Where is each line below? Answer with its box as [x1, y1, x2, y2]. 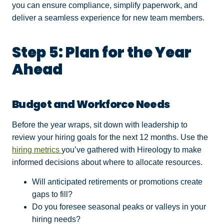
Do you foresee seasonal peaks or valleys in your [32, 202, 206, 211]
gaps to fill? [32, 190, 74, 199]
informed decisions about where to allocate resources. [12, 157, 204, 166]
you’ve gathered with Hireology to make [61, 145, 201, 154]
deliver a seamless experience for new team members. [12, 13, 206, 22]
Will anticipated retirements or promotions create [32, 177, 202, 186]
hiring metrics [12, 145, 61, 154]
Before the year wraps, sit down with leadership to [12, 120, 187, 129]
